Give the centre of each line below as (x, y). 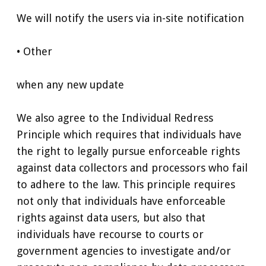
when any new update (70, 84)
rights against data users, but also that (111, 217)
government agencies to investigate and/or (124, 251)
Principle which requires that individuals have (129, 134)
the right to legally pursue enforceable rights (128, 151)
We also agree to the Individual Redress (115, 118)
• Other (34, 51)
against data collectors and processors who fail (132, 167)
